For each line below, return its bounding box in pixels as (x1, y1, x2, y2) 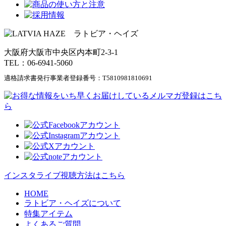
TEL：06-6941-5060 (4, 59, 73, 68)
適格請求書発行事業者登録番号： (4, 74, 102, 82)
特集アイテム (24, 209, 73, 218)
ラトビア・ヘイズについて (24, 198, 121, 207)
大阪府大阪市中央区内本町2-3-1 (4, 48, 118, 57)
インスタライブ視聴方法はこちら (4, 171, 125, 180)
